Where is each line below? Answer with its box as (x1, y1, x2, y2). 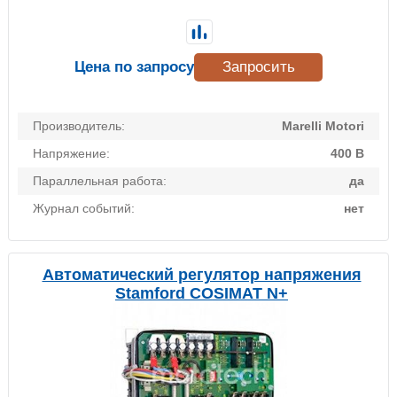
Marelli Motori (282, 119, 364, 134)
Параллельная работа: (33, 174, 167, 189)
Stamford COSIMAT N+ (115, 284, 288, 303)
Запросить (222, 58, 295, 76)
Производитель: (33, 119, 125, 134)
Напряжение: (33, 146, 110, 161)
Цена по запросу (74, 58, 194, 76)
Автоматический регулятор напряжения (42, 266, 362, 284)
